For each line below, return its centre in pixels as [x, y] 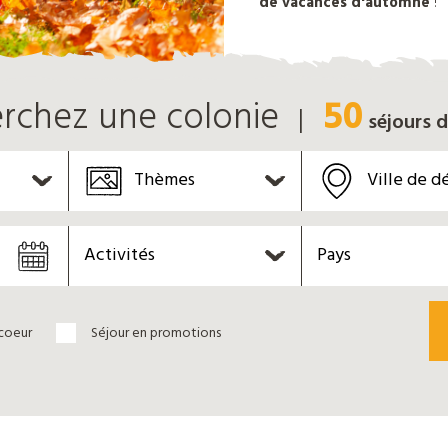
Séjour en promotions [156, 333]
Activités [119, 255]
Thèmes [164, 180]
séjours [399, 123]
